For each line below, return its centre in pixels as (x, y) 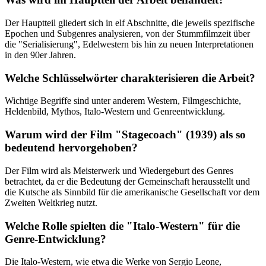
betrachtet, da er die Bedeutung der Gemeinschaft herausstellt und (127, 181)
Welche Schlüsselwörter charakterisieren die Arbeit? (130, 78)
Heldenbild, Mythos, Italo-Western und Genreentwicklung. (115, 112)
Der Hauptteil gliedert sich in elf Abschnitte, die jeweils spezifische (130, 23)
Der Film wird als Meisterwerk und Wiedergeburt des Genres (119, 170)
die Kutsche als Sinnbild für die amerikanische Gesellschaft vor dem (132, 192)
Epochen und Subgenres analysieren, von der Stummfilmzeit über (127, 34)
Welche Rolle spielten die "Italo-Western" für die (122, 226)
